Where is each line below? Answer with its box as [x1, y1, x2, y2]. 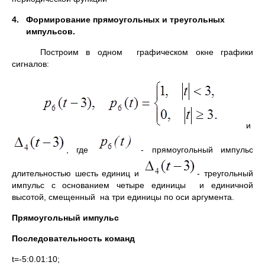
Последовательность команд [12, 234, 135, 243]
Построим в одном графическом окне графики [40, 47, 253, 57]
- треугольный [197, 169, 254, 178]
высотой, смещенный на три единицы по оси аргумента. [12, 192, 234, 202]
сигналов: [12, 59, 51, 69]
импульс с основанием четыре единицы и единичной [12, 180, 253, 190]
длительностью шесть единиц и [12, 169, 143, 178]
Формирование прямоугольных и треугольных [24, 15, 227, 24]
